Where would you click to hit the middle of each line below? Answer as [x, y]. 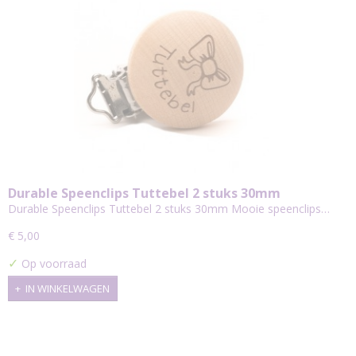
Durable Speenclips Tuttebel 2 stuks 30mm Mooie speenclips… [169, 209]
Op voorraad [52, 263]
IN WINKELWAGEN [68, 289]
